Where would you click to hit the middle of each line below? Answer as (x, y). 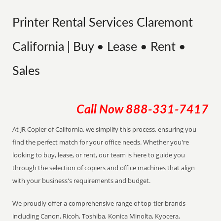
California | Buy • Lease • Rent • (99, 47)
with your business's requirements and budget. (82, 181)
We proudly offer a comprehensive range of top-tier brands (99, 203)
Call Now (101, 110)
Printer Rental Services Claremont (103, 23)
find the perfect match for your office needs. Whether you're (101, 142)
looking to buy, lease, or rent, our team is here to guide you (99, 155)
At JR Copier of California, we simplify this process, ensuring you (105, 129)
